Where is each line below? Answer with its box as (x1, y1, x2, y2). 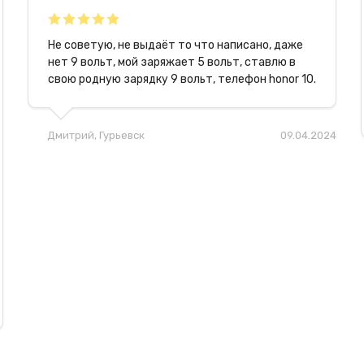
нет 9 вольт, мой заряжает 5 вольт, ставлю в (48, 54, 296, 69)
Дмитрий (47, 128, 94, 141)
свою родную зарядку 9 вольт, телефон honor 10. (48, 71, 316, 86)
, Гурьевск (94, 128, 145, 141)
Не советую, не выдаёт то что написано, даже (48, 37, 303, 52)
